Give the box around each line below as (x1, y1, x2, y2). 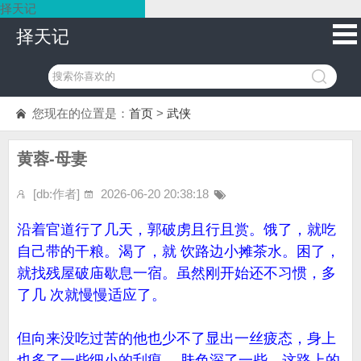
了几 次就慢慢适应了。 (17, 287, 166, 303)
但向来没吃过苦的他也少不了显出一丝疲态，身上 (17, 330, 336, 346)
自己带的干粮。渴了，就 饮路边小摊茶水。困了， (17, 243, 340, 259)
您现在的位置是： (32, 106, 129, 120)
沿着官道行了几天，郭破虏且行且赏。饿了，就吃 (17, 222, 336, 238)
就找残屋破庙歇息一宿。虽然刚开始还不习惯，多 (17, 265, 336, 281)
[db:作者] (33, 187, 80, 201)
